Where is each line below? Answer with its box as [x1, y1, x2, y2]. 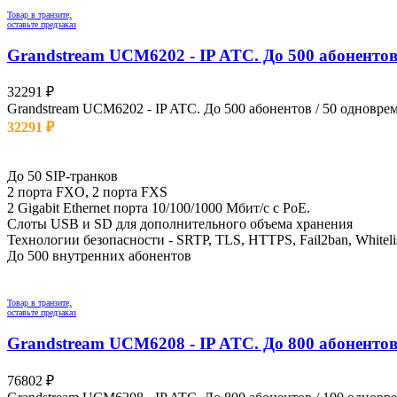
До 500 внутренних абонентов [7, 248, 191, 264]
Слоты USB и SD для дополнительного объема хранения [7, 216, 353, 232]
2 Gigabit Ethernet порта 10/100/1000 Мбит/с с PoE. [7, 200, 310, 216]
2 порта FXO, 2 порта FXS [7, 184, 167, 200]
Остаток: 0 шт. [7, 136, 94, 152]
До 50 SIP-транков [7, 168, 118, 184]
